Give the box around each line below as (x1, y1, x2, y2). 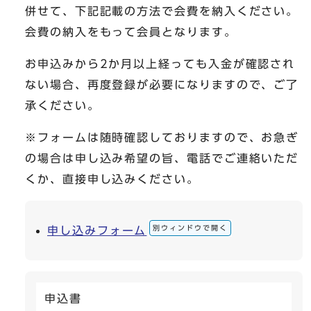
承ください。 (25, 99, 100, 111)
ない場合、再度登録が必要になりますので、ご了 (25, 78, 299, 90)
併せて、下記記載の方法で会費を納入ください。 (25, 5, 299, 17)
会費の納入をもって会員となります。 (25, 26, 237, 37)
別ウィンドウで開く (153, 224, 228, 231)
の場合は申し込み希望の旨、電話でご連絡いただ (25, 152, 299, 164)
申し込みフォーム (47, 224, 147, 236)
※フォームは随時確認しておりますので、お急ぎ (25, 131, 299, 143)
